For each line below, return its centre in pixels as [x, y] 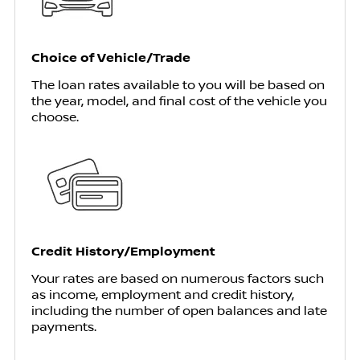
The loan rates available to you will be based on [178, 85]
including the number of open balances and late [179, 311]
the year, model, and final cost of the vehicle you [179, 101]
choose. [55, 117]
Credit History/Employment [123, 252]
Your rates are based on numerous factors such [177, 278]
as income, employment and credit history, [162, 295]
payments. [63, 327]
